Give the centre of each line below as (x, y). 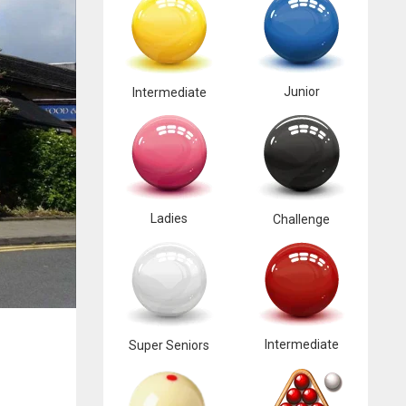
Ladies (169, 218)
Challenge (302, 219)
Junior (301, 92)
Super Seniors (169, 345)
